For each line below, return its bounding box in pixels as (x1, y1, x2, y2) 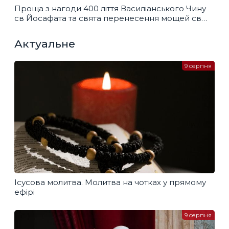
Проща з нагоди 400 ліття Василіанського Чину (14, 3, 206, 13)
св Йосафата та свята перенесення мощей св (14, 13, 201, 23)
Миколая (14, 22, 51, 33)
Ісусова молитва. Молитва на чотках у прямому (14, 177, 206, 187)
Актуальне (14, 37, 75, 51)
